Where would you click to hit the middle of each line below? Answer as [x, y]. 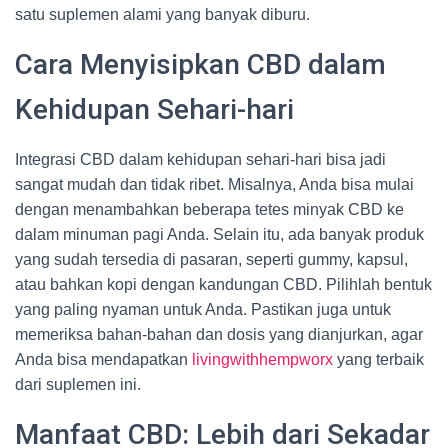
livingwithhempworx [262, 359]
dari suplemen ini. [78, 384]
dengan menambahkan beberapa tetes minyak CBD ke [209, 209]
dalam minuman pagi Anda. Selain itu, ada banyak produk [219, 234]
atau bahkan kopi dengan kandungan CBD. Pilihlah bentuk [223, 284]
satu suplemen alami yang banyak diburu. [162, 14]
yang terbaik [378, 359]
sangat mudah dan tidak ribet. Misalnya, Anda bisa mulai [214, 184]
